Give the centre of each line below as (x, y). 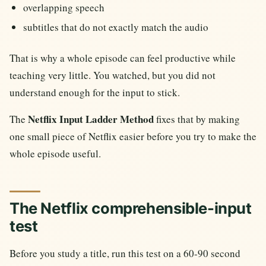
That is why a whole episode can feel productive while (123, 58)
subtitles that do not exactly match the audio (116, 27)
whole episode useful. (55, 154)
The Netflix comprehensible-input (131, 208)
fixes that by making (197, 119)
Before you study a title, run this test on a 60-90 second (125, 253)
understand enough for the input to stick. (95, 93)
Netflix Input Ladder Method (91, 119)
